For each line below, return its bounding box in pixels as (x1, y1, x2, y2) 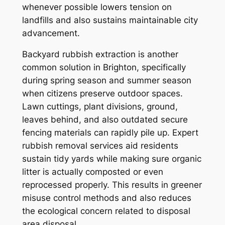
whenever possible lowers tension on (22, 2, 172, 12)
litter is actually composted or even (22, 167, 163, 177)
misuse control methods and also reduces (22, 193, 191, 203)
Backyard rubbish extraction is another (22, 49, 178, 60)
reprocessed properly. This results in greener (22, 180, 202, 190)
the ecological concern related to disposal (22, 206, 190, 216)
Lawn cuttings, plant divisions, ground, (22, 101, 178, 112)
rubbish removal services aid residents (22, 141, 178, 151)
